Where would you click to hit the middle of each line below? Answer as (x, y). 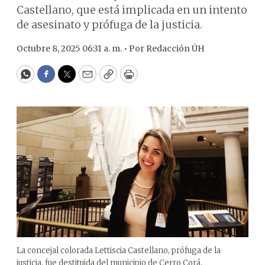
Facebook (70, 79)
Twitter (86, 79)
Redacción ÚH (175, 49)
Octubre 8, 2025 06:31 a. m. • (73, 49)
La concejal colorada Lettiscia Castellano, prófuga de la (119, 250)
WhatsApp (52, 79)
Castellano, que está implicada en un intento (132, 10)
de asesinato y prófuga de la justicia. (109, 25)
